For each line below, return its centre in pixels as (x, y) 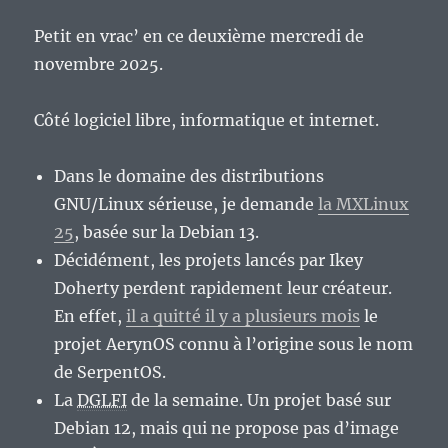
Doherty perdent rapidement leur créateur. (223, 288)
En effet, (90, 316)
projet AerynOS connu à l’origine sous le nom (234, 344)
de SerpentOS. (110, 372)
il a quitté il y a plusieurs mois (243, 316)
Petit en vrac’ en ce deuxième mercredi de (199, 36)
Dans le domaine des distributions (189, 176)
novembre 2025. (99, 64)
